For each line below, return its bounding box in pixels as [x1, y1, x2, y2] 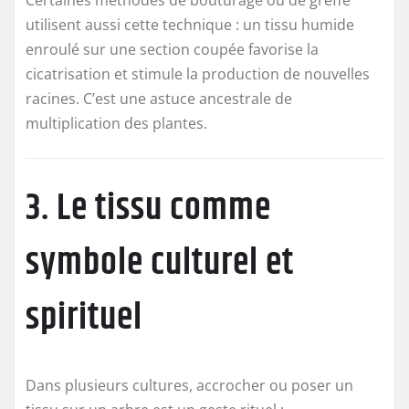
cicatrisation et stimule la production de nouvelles [26, 63, 370, 84]
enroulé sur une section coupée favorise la [26, 38, 319, 59]
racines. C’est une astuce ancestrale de [26, 88, 292, 109]
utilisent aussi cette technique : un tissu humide [26, 14, 354, 35]
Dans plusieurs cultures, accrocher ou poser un [26, 375, 353, 396]
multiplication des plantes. [26, 112, 207, 133]
